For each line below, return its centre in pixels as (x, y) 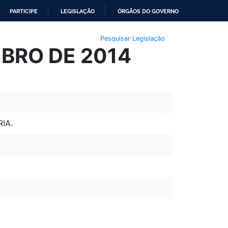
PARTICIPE (24, 11)
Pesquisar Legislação (132, 38)
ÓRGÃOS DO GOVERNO (148, 11)
